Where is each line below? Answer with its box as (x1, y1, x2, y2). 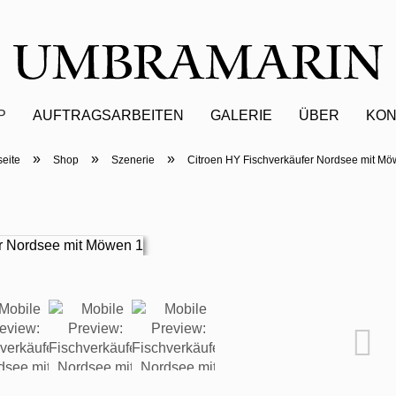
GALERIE (209, 108, 272, 123)
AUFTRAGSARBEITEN (32, 108, 184, 123)
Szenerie (110, 154, 155, 166)
